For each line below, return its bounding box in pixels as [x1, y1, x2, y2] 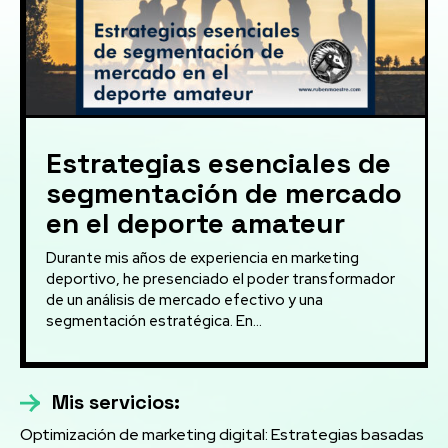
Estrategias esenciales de [46, 145, 391, 182]
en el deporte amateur [46, 205, 345, 242]
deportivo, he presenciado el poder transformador [46, 269, 395, 290]
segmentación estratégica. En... [46, 311, 262, 332]
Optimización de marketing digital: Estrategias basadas [20, 424, 424, 446]
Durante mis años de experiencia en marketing [46, 248, 359, 269]
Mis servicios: [52, 389, 180, 416]
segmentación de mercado [46, 175, 402, 212]
